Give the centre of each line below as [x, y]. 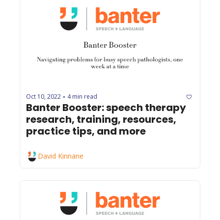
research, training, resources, [101, 119]
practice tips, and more [86, 131]
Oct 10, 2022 [43, 97]
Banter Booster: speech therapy [106, 107]
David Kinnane [61, 156]
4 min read [82, 97]
